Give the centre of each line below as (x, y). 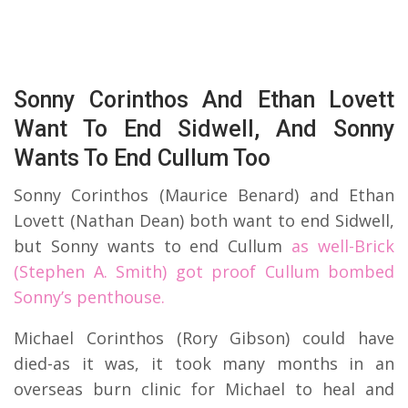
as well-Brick (343, 246)
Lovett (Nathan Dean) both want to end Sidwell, (204, 221)
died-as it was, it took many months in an (204, 364)
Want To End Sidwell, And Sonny (204, 129)
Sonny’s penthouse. (89, 297)
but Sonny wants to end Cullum (153, 246)
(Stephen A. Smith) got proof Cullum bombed (204, 272)
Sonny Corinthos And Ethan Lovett (204, 100)
